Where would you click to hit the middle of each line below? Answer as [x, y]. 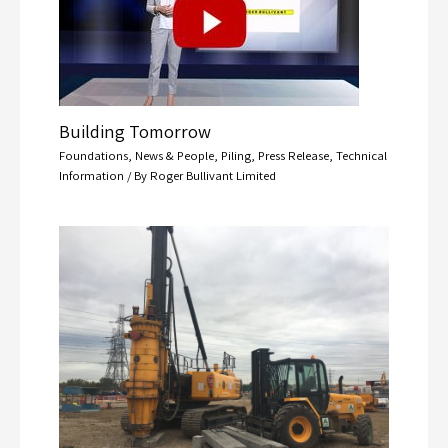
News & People [174, 155]
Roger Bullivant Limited [212, 175]
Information [91, 175]
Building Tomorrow [134, 130]
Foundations [93, 155]
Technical [361, 155]
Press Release [293, 155]
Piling [235, 155]
